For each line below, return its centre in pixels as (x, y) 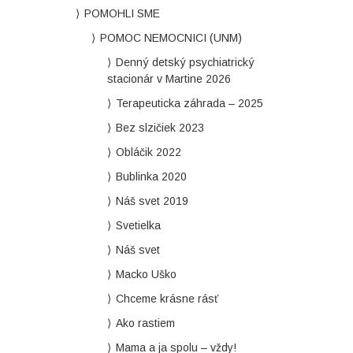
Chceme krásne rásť (167, 299)
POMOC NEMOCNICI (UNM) (171, 38)
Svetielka (138, 225)
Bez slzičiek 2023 (160, 128)
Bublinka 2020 (151, 176)
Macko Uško (146, 274)
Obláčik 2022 (148, 152)
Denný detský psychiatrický (185, 62)
